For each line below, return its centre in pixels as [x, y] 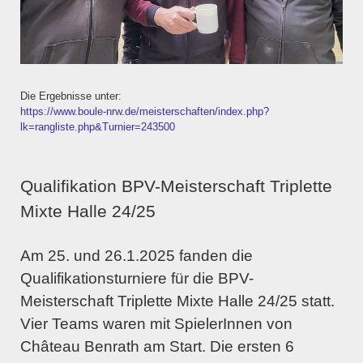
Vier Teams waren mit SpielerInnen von [156, 324]
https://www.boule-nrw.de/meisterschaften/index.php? [145, 112]
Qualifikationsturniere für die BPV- [137, 279]
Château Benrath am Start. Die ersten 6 [157, 347]
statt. [318, 301]
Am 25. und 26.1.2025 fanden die [137, 256]
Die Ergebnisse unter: [71, 96]
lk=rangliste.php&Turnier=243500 [98, 127]
